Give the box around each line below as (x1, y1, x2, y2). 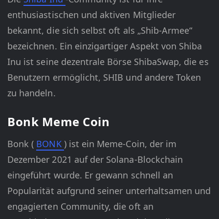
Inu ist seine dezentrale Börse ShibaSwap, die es (7, 56, 209, 68)
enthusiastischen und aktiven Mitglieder (7, 9, 176, 21)
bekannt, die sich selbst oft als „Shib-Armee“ (7, 24, 193, 37)
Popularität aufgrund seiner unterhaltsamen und (7, 185, 211, 197)
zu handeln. (7, 87, 56, 99)
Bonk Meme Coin (7, 113, 109, 130)
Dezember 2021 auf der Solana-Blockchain (7, 153, 183, 166)
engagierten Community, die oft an (7, 200, 153, 213)
